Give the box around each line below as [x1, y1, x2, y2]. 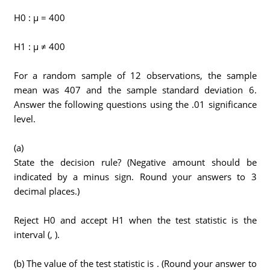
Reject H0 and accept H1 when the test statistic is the [13, 214, 257, 226]
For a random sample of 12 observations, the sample [13, 69, 257, 81]
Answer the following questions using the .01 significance [13, 98, 257, 110]
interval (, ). [13, 228, 60, 240]
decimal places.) [13, 185, 80, 197]
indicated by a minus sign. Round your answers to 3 [13, 171, 257, 183]
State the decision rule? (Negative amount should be [13, 156, 257, 168]
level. [13, 113, 36, 125]
